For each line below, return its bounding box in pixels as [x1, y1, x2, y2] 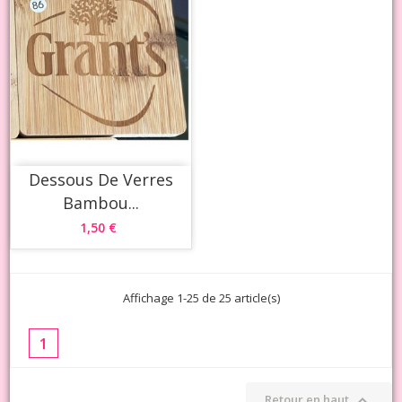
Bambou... [63, 192, 140, 214]
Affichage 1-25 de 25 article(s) [122, 290, 280, 307]
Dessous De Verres [29, 169, 174, 191]
